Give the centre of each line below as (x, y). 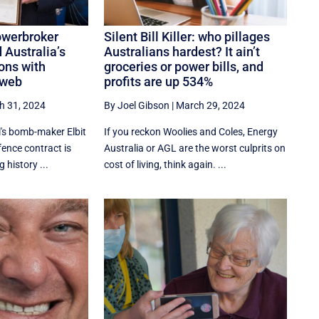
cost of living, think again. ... (166, 165)
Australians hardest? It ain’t (182, 52)
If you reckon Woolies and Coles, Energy (191, 132)
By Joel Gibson (137, 106)
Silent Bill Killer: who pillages (187, 37)
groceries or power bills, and (184, 67)
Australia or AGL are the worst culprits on (195, 148)
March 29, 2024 (211, 106)
